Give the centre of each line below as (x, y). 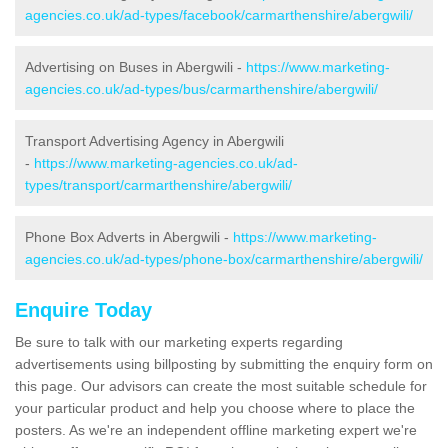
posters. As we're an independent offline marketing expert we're (216, 430)
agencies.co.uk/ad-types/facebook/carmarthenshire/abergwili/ (219, 15)
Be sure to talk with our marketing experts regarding (179, 342)
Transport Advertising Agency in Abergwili (154, 141)
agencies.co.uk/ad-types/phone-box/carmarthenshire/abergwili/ (224, 259)
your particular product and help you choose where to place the (215, 408)
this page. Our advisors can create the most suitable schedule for (221, 386)
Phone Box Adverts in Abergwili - (129, 237)
